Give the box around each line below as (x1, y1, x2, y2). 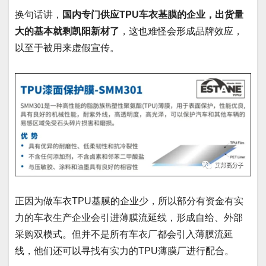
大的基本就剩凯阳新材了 (15, 26, 119, 36)
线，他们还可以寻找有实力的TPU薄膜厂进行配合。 (15, 246, 234, 256)
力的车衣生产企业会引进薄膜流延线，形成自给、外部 (15, 213, 243, 223)
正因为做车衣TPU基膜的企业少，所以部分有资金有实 (15, 196, 243, 207)
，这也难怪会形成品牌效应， (119, 26, 243, 36)
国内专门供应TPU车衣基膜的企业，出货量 (62, 9, 243, 20)
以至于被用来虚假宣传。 (15, 42, 119, 53)
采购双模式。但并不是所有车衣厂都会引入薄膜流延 (15, 229, 233, 240)
